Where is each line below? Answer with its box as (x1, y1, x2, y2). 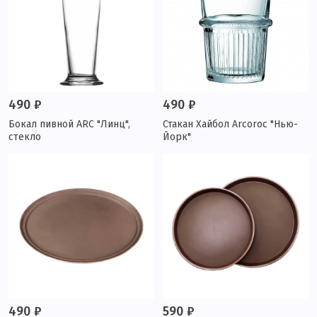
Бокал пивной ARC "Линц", (8, 118, 130, 130)
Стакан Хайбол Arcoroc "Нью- (163, 118, 298, 130)
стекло (8, 131, 41, 143)
